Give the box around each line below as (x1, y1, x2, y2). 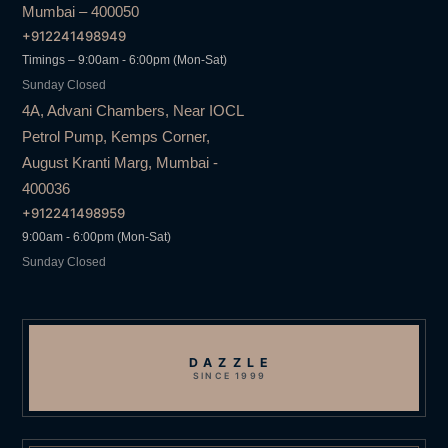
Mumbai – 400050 (22, 2, 140, 20)
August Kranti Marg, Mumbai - (22, 153, 219, 171)
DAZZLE (189, 355, 275, 371)
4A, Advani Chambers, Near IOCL (22, 101, 244, 119)
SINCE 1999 (193, 370, 267, 382)
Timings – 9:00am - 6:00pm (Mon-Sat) (22, 52, 228, 67)
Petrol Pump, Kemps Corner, (22, 127, 211, 145)
